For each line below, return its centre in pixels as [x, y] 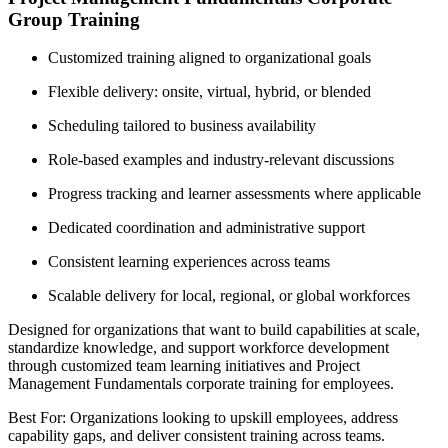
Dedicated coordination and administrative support [206, 228]
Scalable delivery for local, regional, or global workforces [229, 296]
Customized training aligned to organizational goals [209, 58]
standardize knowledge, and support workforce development [198, 348]
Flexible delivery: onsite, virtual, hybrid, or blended [209, 92]
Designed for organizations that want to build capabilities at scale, [214, 330]
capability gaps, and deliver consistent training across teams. [196, 436]
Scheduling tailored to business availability [182, 126]
